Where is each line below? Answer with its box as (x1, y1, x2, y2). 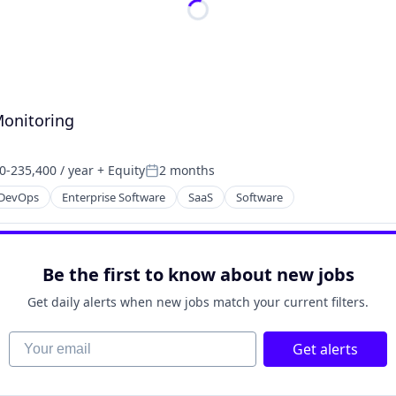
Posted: (144, 169, 194, 188)
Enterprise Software (62, 189, 165, 205)
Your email (8, 331, 79, 350)
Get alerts (293, 339, 358, 359)
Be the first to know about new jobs (42, 263, 354, 286)
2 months (159, 162, 215, 179)
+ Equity (94, 162, 145, 179)
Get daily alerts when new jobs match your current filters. (27, 293, 369, 310)
